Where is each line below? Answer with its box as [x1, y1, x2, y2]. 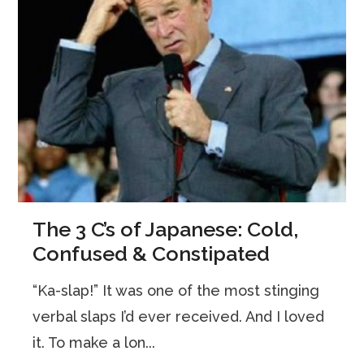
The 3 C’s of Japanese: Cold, [32, 216, 299, 241]
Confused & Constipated [32, 240, 271, 266]
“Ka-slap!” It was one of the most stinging [32, 281, 320, 299]
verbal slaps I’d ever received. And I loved [32, 307, 325, 325]
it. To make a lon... [32, 333, 156, 351]
